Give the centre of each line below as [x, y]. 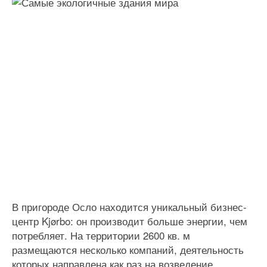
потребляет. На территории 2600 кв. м [101, 235]
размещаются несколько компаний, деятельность [128, 249]
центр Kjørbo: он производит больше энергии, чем [130, 221]
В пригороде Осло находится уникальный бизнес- [129, 207]
